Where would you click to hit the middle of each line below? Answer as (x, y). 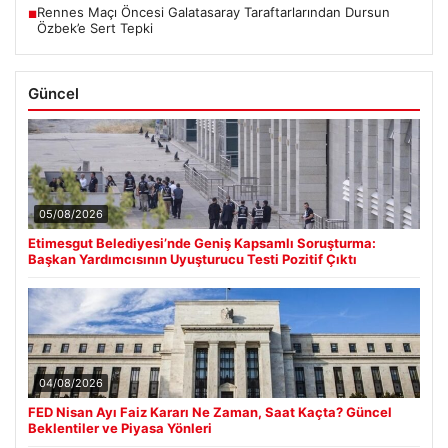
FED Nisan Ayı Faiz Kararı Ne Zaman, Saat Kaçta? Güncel (210, 412)
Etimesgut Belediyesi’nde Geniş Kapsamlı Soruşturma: (202, 243)
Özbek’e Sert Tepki (95, 28)
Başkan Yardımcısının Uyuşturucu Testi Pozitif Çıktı (192, 259)
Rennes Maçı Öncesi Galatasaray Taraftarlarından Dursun (213, 12)
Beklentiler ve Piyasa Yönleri (120, 428)
